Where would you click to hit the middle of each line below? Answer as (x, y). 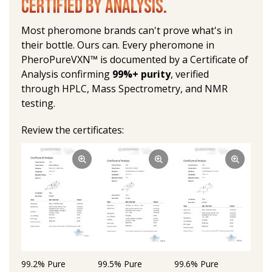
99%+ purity (141, 74)
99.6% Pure (198, 264)
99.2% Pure (45, 264)
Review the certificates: (73, 130)
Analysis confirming (67, 74)
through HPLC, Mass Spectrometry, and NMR (126, 89)
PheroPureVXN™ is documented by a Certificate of (136, 60)
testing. (38, 104)
